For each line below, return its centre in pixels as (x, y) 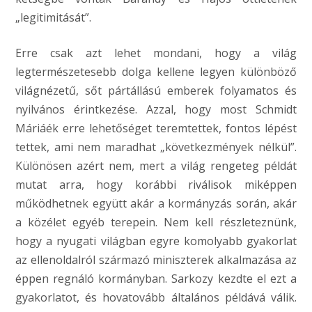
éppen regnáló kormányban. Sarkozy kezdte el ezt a (156, 279)
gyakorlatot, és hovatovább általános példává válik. (156, 297)
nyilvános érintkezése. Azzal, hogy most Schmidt (156, 109)
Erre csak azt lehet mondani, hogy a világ (156, 53)
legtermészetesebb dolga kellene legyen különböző (156, 72)
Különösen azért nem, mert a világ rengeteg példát (156, 166)
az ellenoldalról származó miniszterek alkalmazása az (156, 260)
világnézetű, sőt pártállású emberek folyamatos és (156, 91)
